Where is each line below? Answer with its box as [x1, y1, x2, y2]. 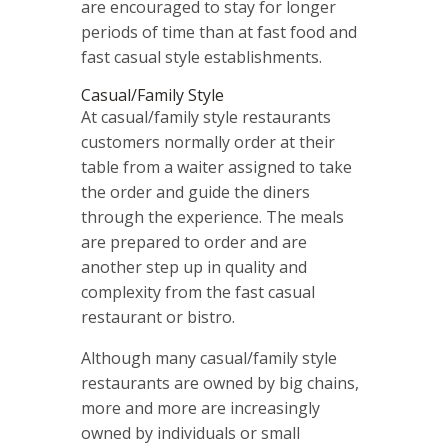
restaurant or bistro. [80, 306, 235, 329]
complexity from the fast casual [80, 281, 315, 304]
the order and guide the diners [80, 181, 310, 204]
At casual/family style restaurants [80, 106, 331, 129]
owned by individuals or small [80, 422, 300, 445]
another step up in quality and [80, 256, 307, 279]
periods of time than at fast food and [80, 21, 357, 44]
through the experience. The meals [80, 206, 344, 229]
